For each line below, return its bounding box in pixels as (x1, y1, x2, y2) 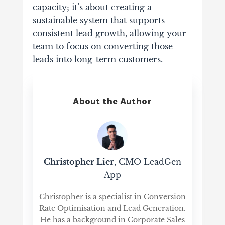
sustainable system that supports (32, 15, 165, 25)
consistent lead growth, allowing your (32, 28, 186, 38)
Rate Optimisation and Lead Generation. (39, 203, 186, 213)
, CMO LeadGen (114, 156, 181, 167)
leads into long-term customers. (32, 54, 163, 64)
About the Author (73, 95, 152, 107)
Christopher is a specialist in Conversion (39, 192, 186, 201)
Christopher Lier (43, 156, 114, 167)
